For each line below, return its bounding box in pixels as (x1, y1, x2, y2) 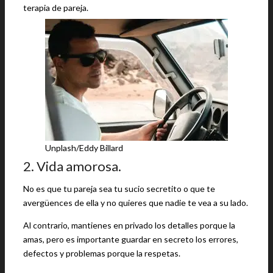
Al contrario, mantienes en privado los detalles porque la (23, 220, 235, 230)
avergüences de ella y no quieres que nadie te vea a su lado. (23, 197, 248, 208)
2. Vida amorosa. (23, 158, 121, 174)
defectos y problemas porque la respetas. (23, 248, 180, 258)
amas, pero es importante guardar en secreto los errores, (23, 234, 238, 244)
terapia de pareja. (23, 2, 88, 13)
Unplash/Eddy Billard (45, 143, 123, 153)
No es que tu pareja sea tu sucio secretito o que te (23, 183, 215, 194)
